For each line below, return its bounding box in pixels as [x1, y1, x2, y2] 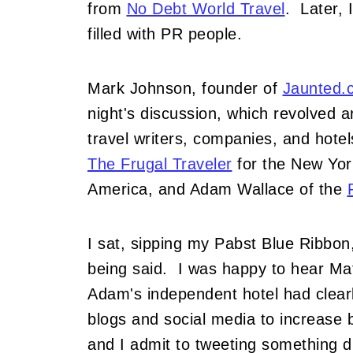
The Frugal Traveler [87, 155, 232, 173]
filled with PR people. [87, 25, 242, 43]
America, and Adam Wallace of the [87, 180, 347, 198]
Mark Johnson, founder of [87, 80, 283, 97]
